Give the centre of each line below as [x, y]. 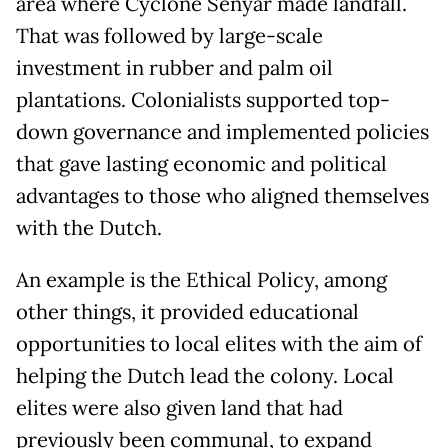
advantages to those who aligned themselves [222, 196]
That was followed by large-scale [169, 36]
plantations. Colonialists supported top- [203, 100]
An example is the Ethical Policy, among [201, 280]
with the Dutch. [89, 228]
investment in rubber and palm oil [174, 68]
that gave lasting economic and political [201, 164]
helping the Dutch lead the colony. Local [205, 376]
